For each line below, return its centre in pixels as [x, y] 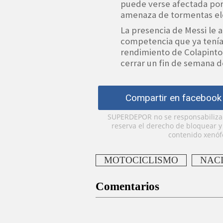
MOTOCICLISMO [141, 160]
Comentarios [127, 186]
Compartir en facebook [173, 98]
